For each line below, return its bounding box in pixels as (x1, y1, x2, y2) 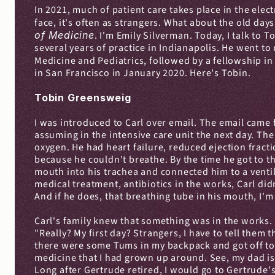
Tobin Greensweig (34, 91, 131, 104)
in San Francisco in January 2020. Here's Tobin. (34, 66, 251, 80)
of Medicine (34, 29, 95, 41)
